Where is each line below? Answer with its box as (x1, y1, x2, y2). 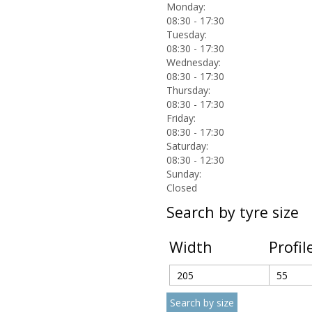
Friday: (166, 111, 196, 125)
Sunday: (166, 166, 201, 180)
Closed (166, 180, 197, 194)
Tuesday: (166, 27, 207, 41)
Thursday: (166, 83, 210, 97)
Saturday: (166, 139, 208, 153)
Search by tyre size (166, 201, 299, 222)
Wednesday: (166, 55, 221, 69)
